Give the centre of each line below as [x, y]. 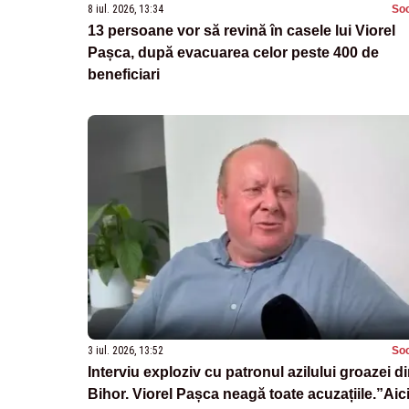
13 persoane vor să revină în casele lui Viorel [241, 30]
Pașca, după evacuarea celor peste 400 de [233, 52]
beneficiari [124, 74]
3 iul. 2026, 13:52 [126, 350]
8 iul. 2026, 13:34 [126, 9]
